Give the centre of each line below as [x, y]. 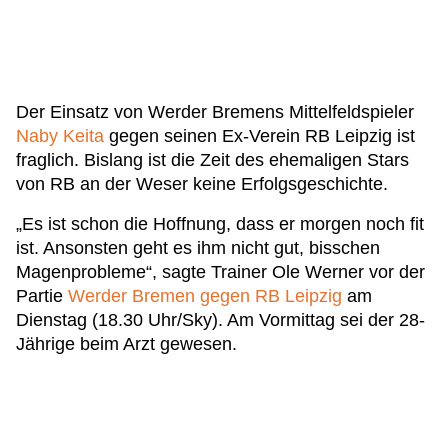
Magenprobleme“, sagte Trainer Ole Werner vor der [220, 272]
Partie [42, 296]
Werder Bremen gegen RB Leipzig [205, 296]
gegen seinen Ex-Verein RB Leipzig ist [259, 136]
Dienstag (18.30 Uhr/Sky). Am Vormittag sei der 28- [220, 320]
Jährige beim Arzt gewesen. [126, 344]
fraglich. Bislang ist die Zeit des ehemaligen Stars [212, 160]
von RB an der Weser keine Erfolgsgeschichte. [202, 184]
